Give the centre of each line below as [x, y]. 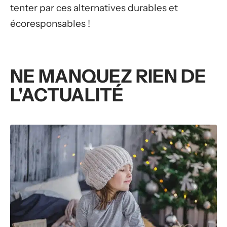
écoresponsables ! [50, 24]
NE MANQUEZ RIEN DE [108, 76]
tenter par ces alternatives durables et [94, 8]
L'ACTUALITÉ [67, 95]
